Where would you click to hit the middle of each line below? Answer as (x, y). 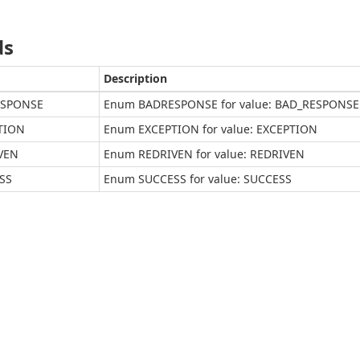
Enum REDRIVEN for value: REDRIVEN (204, 154)
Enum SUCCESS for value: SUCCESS (198, 179)
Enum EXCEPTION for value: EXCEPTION (211, 129)
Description (135, 78)
